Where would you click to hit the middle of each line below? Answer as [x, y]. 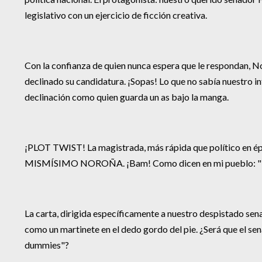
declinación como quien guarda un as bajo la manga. [127, 97]
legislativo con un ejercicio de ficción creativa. [116, 15]
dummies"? [47, 245]
